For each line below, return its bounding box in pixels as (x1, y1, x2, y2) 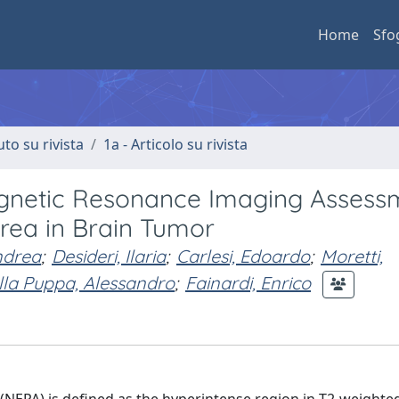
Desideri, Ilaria (52, 245, 166, 267)
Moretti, (321, 245, 383, 267)
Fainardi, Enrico (185, 271, 311, 294)
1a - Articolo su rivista (103, 134, 248, 154)
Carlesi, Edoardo (176, 245, 310, 267)
